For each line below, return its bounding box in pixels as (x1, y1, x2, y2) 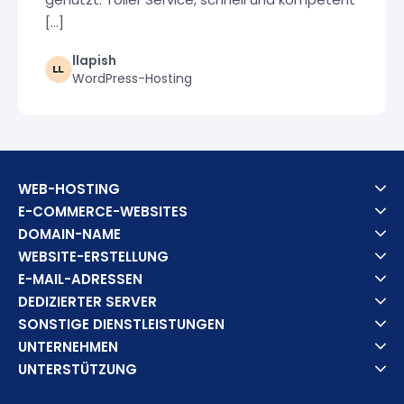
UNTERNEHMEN (18, 336, 119, 356)
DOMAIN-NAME (18, 224, 122, 243)
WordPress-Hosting (72, 69, 193, 87)
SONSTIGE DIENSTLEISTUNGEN (18, 314, 225, 334)
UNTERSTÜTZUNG (18, 359, 138, 379)
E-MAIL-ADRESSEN (18, 269, 143, 289)
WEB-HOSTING (18, 179, 121, 198)
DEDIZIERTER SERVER (18, 291, 158, 311)
